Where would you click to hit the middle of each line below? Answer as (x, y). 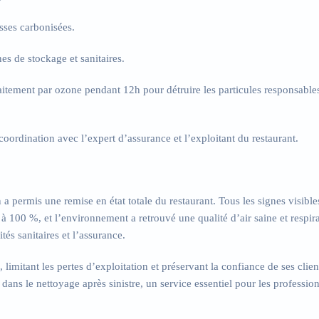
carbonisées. (46, 27)
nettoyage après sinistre (88, 283)
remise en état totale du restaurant (138, 201)
